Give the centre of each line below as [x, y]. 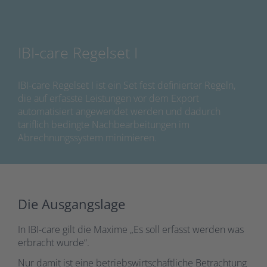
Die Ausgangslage [72, 204]
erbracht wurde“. [54, 242]
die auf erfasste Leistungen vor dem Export [108, 98]
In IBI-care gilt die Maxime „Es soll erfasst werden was [131, 229]
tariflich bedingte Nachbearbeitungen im [104, 125]
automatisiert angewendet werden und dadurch [119, 111]
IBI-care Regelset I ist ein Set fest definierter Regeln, [127, 85]
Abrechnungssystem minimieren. [87, 138]
